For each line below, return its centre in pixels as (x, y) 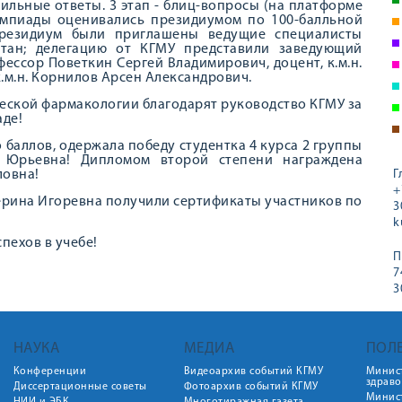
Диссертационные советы (80, 387)
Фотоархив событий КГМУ (251, 387)
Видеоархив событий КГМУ (253, 371)
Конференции (49, 371)
